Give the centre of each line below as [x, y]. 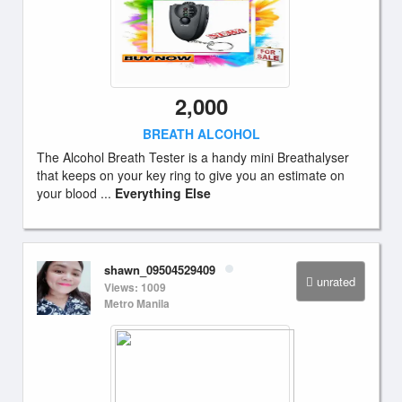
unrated [336, 281]
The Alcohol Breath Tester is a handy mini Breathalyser [193, 157]
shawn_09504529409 [160, 270]
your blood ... [76, 193]
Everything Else [163, 193]
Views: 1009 [135, 287]
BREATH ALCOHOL [201, 134]
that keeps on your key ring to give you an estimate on [191, 175]
